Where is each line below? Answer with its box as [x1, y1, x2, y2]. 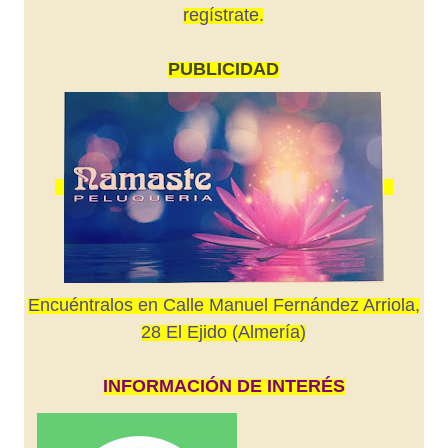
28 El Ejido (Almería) [141, 322, 307, 342]
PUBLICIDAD [168, 59, 280, 79]
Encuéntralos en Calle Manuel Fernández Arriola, [27, 295, 420, 315]
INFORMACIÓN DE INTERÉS [102, 376, 345, 396]
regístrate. [183, 5, 265, 25]
